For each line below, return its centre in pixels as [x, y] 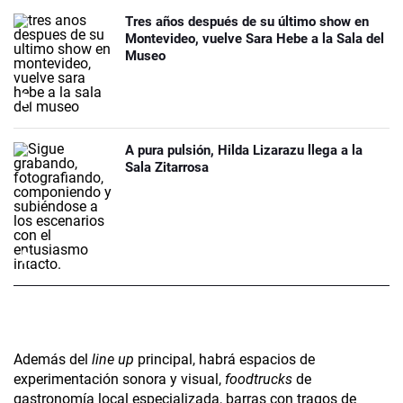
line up [113, 360]
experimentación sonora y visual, [119, 380]
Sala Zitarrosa [167, 168]
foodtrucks [259, 380]
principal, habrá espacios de [224, 360]
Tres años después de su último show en [247, 22]
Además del [53, 360]
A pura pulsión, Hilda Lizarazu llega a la [244, 151]
